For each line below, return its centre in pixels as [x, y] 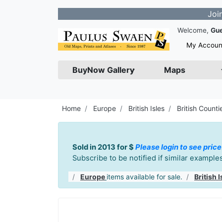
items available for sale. [144, 177]
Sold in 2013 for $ [104, 147]
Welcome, [194, 30]
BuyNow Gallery [103, 70]
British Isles [146, 108]
